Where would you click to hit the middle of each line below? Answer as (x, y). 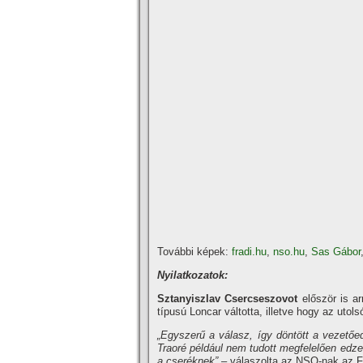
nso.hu (289, 252)
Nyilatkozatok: (192, 275)
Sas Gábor (336, 252)
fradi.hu (249, 252)
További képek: (194, 252)
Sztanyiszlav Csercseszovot (230, 299)
